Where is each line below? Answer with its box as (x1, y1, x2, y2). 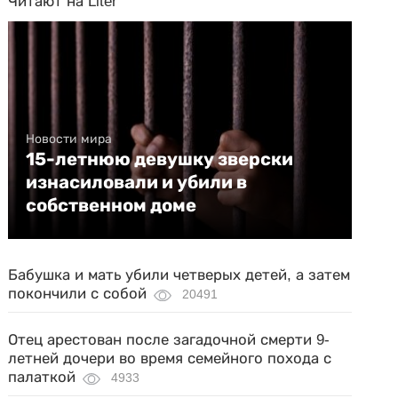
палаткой (8, 369, 76, 386)
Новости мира (26, 131, 113, 146)
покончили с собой (8, 285, 147, 302)
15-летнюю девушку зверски (26, 148, 294, 170)
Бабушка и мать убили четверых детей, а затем (8, 267, 351, 283)
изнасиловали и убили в (26, 171, 248, 193)
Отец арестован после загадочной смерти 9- (8, 331, 330, 348)
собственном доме (26, 195, 197, 216)
